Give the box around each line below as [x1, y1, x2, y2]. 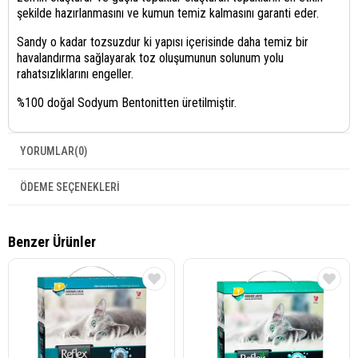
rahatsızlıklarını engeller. [17, 66, 133, 82]
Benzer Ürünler [8, 233, 96, 250]
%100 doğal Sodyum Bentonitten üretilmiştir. [17, 94, 237, 110]
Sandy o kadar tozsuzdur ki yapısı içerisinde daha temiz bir [17, 34, 308, 50]
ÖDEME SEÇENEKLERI [20, 180, 120, 193]
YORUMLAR [20, 144, 74, 157]
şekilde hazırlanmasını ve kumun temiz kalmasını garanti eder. [17, 5, 319, 21]
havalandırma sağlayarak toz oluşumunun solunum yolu [17, 50, 284, 66]
